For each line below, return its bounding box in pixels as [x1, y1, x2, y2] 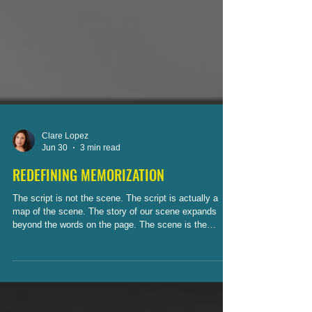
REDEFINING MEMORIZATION [13, 220, 164, 241]
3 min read [80, 198, 120, 208]
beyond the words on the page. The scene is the [13, 275, 139, 286]
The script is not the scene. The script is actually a [13, 249, 218, 259]
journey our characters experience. [13, 288, 152, 299]
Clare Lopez [42, 187, 88, 196]
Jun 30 [42, 198, 68, 208]
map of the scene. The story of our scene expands [13, 262, 217, 272]
